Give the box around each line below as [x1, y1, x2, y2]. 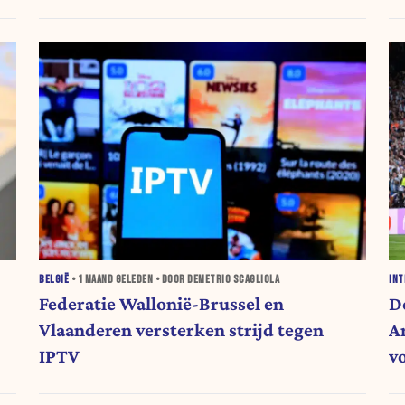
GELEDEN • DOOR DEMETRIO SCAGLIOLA [113, 272, 280, 287]
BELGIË [39, 272, 70, 287]
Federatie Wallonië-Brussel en [39, 293, 285, 316]
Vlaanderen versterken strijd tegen [39, 319, 325, 342]
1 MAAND [77, 272, 114, 287]
